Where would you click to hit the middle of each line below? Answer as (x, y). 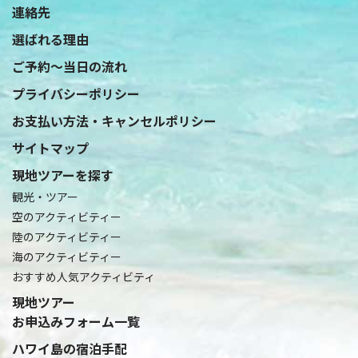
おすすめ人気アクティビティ (84, 276)
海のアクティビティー (67, 256)
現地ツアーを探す (63, 175)
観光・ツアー (45, 196)
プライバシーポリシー (76, 93)
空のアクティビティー (67, 216)
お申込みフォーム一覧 (76, 321)
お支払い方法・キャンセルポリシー (114, 120)
